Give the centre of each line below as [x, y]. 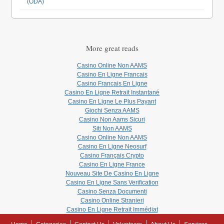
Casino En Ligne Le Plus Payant [112, 102]
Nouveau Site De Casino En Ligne [112, 174]
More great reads [112, 48]
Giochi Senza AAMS [112, 111]
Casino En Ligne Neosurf [112, 147]
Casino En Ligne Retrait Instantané [112, 93]
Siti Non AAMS [112, 129]
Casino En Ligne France [112, 165]
